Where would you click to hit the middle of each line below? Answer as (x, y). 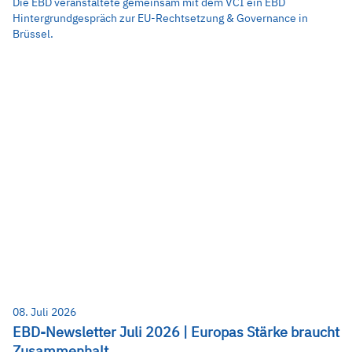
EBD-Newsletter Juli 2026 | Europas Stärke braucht (176, 332)
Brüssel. (33, 34)
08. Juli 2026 (44, 312)
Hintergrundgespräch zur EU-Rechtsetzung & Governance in (160, 18)
